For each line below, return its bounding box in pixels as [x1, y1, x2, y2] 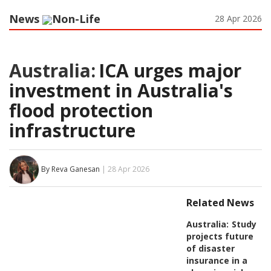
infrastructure [9, 117, 135, 143]
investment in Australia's [9, 77, 233, 103]
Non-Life [52, 11, 100, 26]
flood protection [9, 97, 153, 123]
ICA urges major [99, 57, 241, 83]
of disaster [186, 242, 235, 254]
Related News [186, 195, 254, 209]
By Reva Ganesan [41, 163, 100, 174]
